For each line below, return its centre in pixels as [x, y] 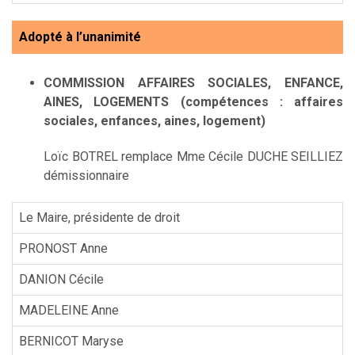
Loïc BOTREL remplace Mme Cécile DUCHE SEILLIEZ [193, 156]
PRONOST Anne [63, 248]
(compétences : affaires [261, 101]
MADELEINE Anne [69, 310]
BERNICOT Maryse [71, 341]
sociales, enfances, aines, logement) [155, 120]
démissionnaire [86, 175]
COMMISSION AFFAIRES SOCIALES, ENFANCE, [193, 82]
